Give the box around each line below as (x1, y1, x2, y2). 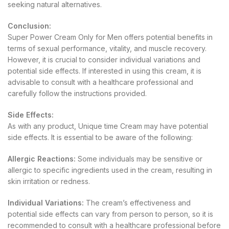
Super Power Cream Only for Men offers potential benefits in (8, 32, 213, 41)
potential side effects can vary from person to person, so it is (8, 209, 213, 218)
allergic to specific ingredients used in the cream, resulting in (8, 165, 212, 174)
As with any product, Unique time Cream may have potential (8, 121, 208, 130)
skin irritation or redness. (8, 176, 90, 186)
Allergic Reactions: (8, 154, 76, 163)
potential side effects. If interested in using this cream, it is (8, 66, 201, 75)
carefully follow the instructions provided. (8, 88, 147, 98)
